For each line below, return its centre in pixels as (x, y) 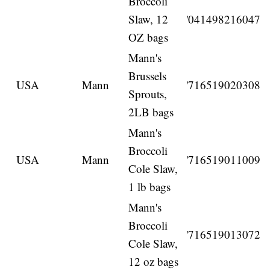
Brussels (148, 76)
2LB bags (151, 112)
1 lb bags (150, 187)
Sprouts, (148, 94)
